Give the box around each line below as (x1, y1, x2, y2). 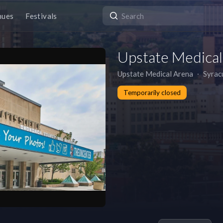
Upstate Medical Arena (117, 69, 193, 78)
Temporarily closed (123, 89, 181, 97)
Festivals (25, 11, 57, 20)
